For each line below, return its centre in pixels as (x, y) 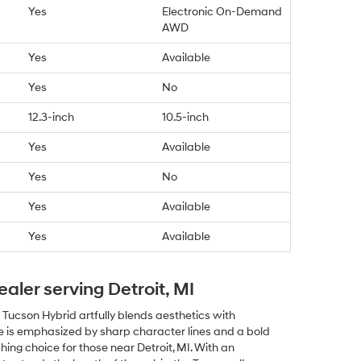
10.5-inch (185, 118)
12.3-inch (51, 118)
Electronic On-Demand (222, 12)
